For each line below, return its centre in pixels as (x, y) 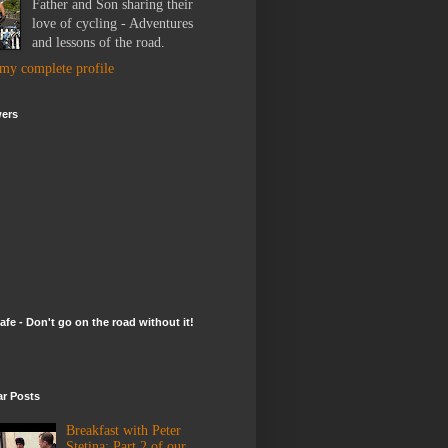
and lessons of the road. (98, 43)
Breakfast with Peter (124, 430)
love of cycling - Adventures (112, 24)
